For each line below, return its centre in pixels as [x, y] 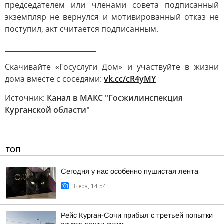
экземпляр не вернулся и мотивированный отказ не [112, 17]
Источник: [26, 98]
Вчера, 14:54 [89, 186]
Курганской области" [47, 110]
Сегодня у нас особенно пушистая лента [130, 171]
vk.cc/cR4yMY [130, 79]
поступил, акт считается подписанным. [82, 29]
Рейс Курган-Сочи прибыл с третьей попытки [137, 215]
